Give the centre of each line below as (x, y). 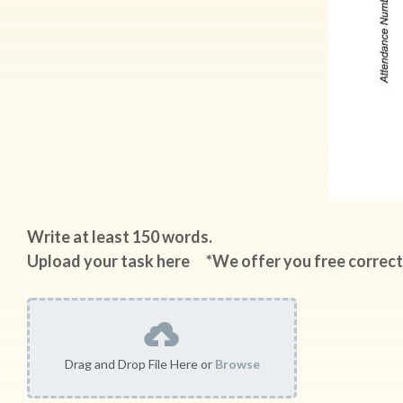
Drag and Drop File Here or (139, 364)
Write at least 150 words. (124, 237)
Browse (237, 364)
